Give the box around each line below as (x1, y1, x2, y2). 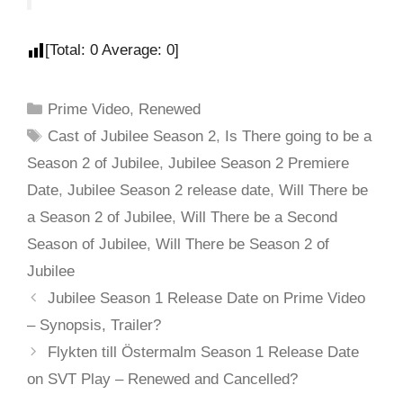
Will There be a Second (181, 209, 337, 227)
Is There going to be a (225, 128, 372, 146)
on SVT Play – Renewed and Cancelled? (27, 371, 298, 389)
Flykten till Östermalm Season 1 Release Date (48, 344, 360, 362)
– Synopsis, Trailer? (27, 317, 161, 335)
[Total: (45, 40, 90, 58)
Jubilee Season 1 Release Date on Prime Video (48, 290, 366, 308)
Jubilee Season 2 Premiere (168, 155, 349, 173)
